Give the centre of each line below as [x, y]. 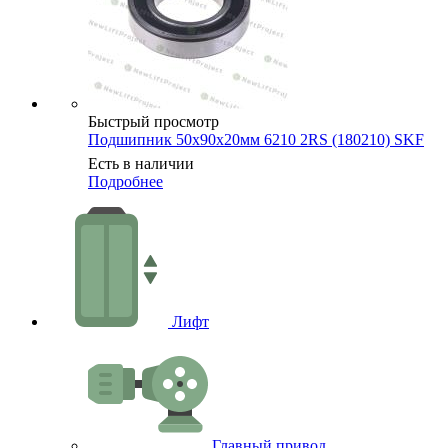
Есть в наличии [141, 163]
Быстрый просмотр [153, 121]
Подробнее [125, 181]
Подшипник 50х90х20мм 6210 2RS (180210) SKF [256, 139]
